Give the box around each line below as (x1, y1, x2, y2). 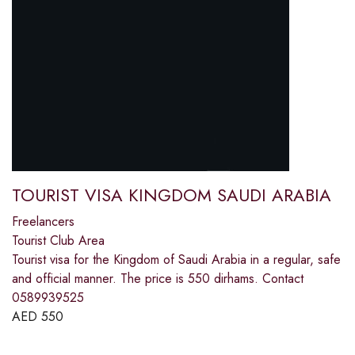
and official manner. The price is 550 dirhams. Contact (12, 269, 303, 288)
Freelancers (12, 212, 74, 231)
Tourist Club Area (12, 231, 105, 250)
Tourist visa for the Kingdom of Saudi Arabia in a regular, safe (12, 250, 341, 269)
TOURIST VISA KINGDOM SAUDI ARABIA (12, 181, 331, 208)
